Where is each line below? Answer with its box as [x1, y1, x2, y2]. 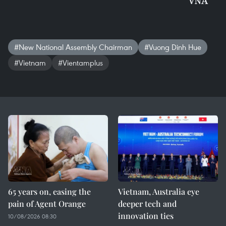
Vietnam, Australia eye [118, 186, 199, 197]
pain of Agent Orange [8, 198, 86, 209]
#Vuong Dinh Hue [144, 42, 201, 52]
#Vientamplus [58, 58, 103, 68]
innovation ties [118, 210, 174, 221]
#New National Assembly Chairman [14, 42, 132, 52]
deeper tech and [118, 198, 177, 209]
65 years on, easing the [8, 186, 91, 197]
